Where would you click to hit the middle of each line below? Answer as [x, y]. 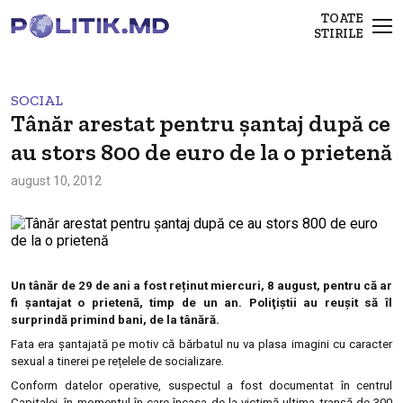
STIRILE [339, 33]
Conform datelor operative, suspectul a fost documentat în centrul [201, 386]
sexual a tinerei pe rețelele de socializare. [117, 362]
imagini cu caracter [341, 345]
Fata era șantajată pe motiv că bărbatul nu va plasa [151, 345]
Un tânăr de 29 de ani [72, 286]
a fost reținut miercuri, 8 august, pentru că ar [263, 286]
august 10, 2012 [56, 181]
